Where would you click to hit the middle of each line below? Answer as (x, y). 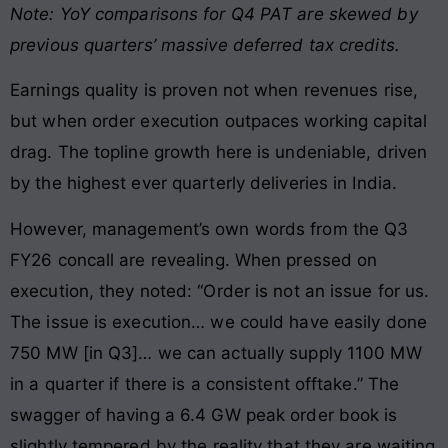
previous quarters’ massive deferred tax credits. (205, 44)
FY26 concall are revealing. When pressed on (194, 259)
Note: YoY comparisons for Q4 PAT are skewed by (214, 13)
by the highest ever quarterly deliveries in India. (204, 183)
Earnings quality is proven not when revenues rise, (214, 90)
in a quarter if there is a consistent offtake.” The (205, 383)
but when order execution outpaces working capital (218, 121)
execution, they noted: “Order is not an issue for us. (220, 290)
